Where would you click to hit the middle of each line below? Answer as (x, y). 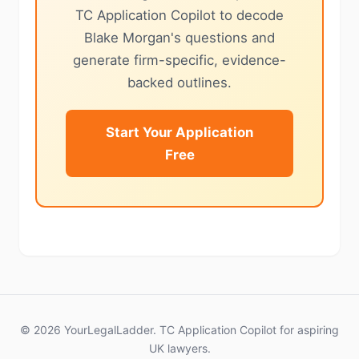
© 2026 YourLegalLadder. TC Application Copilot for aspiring (179, 330)
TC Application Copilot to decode (179, 15)
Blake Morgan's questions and (179, 38)
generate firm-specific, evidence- (179, 60)
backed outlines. (179, 83)
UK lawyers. (179, 348)
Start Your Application (179, 132)
